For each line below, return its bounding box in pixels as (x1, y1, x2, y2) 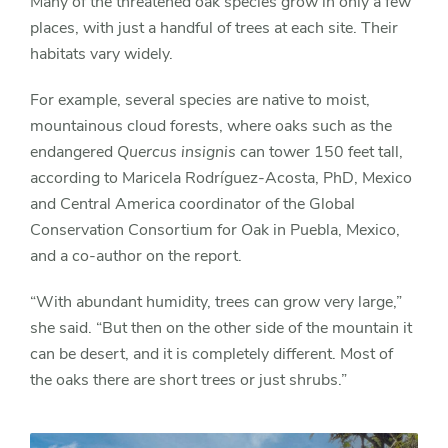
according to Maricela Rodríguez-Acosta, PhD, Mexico (30, 166, 412, 189)
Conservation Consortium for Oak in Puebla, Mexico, (30, 218, 400, 241)
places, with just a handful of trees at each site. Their (30, 16, 398, 39)
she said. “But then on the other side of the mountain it (30, 316, 412, 339)
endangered (30, 140, 117, 163)
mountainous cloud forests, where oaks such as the (30, 114, 392, 137)
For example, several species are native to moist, (30, 88, 370, 111)
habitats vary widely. (30, 42, 173, 65)
